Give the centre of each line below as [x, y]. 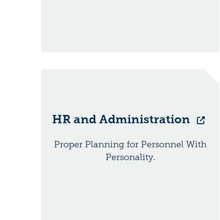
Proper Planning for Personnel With [130, 145]
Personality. [130, 157]
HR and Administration [123, 119]
